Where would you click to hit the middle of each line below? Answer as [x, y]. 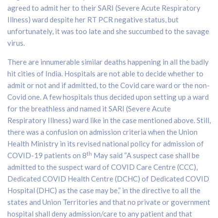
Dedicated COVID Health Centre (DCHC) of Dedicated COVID [108, 179]
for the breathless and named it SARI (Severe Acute [89, 109]
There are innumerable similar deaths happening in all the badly [108, 62]
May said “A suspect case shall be [146, 155]
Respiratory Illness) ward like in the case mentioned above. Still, [109, 120]
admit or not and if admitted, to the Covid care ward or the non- [109, 85]
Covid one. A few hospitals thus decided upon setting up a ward [108, 97]
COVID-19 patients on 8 [47, 155]
